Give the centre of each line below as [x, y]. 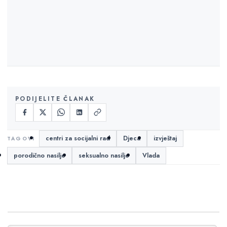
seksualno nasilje [104, 155]
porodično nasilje [40, 155]
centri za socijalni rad [78, 139]
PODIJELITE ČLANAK [55, 99]
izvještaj [165, 139]
